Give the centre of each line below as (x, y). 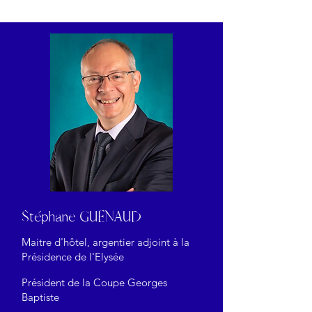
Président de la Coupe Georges (94, 283)
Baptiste (40, 297)
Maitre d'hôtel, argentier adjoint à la (106, 242)
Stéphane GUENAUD (81, 217)
